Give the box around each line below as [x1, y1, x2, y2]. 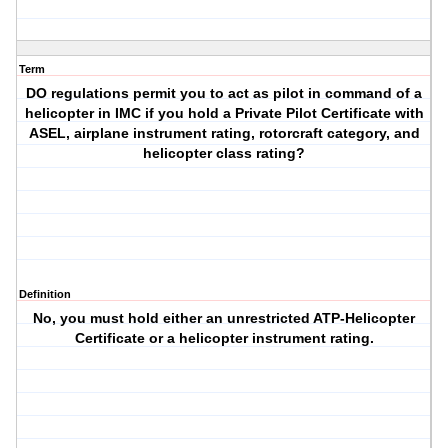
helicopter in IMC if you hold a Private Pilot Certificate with [24, 105, 424, 122]
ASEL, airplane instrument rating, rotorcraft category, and [28, 125, 420, 142]
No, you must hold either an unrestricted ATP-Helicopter [33, 310, 416, 327]
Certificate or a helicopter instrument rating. [74, 330, 374, 347]
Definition [19, 288, 71, 301]
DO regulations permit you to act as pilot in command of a [26, 85, 423, 102]
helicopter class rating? [143, 145, 306, 162]
